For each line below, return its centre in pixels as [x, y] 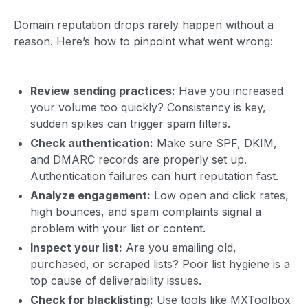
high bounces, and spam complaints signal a [146, 211]
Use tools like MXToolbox [222, 299]
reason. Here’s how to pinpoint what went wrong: [143, 41]
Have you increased [229, 90]
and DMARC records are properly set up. [139, 159]
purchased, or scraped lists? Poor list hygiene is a [160, 264]
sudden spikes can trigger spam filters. [130, 123]
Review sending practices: [103, 90]
